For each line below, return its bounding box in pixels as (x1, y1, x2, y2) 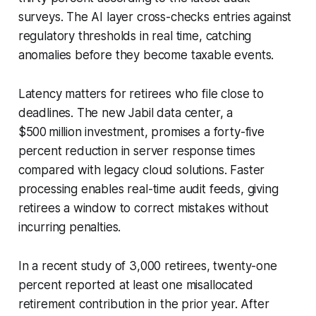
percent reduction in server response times (18, 143, 255, 158)
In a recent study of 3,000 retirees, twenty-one (18, 258, 277, 273)
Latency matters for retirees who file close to (18, 86, 264, 101)
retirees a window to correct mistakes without (18, 200, 269, 215)
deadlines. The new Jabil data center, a (18, 105, 233, 120)
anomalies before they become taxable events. (18, 47, 274, 62)
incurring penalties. (18, 219, 121, 234)
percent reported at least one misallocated (18, 277, 253, 292)
